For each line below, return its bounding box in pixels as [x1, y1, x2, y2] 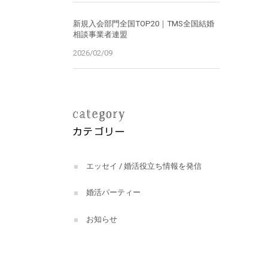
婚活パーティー [86, 188, 141, 197]
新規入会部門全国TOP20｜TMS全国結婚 [73, 19, 214, 28]
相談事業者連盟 [73, 29, 127, 39]
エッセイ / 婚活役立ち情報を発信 [86, 161, 202, 170]
